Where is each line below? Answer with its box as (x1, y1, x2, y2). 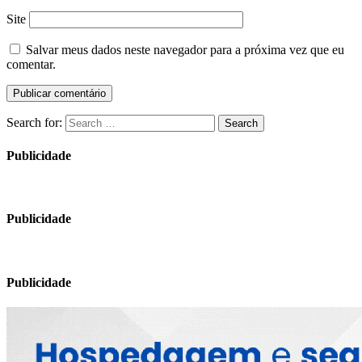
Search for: (6, 115, 62, 129)
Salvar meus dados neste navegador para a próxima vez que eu (26, 42, 344, 57)
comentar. (6, 57, 56, 71)
